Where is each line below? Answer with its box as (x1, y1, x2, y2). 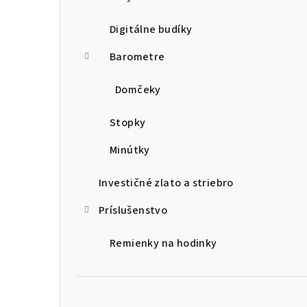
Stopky (110, 115, 146, 131)
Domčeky (115, 82, 161, 98)
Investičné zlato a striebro (99, 175, 234, 191)
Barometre (110, 49, 165, 65)
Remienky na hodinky (110, 236, 217, 251)
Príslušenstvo (99, 203, 168, 219)
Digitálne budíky (110, 22, 193, 38)
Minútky (110, 143, 150, 158)
